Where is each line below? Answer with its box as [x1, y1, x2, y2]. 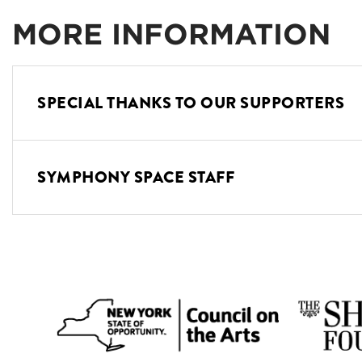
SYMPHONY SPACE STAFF [37, 165, 234, 189]
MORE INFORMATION [12, 15, 330, 52]
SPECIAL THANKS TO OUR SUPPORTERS [37, 90, 344, 115]
